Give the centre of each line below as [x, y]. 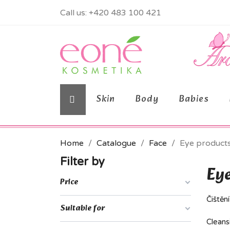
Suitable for [82, 208]
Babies [194, 99]
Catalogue [116, 143]
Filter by [82, 161]
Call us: [74, 13]
